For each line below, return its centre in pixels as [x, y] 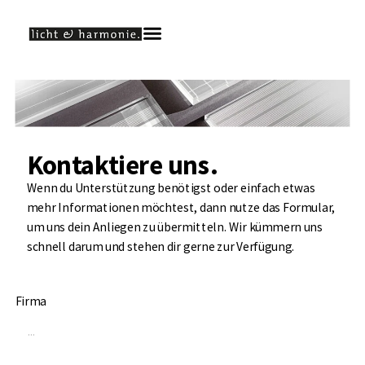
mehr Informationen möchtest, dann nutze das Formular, [181, 208]
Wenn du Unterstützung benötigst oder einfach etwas [171, 188]
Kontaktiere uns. [122, 165]
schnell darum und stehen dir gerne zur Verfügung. [161, 247]
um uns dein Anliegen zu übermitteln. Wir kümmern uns [174, 227]
